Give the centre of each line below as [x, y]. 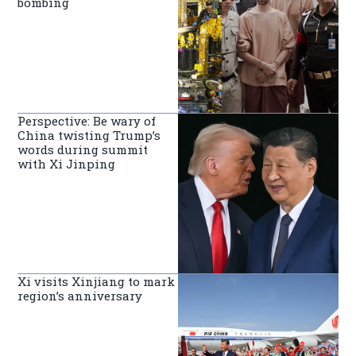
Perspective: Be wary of [87, 120]
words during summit [83, 149]
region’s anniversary [80, 296]
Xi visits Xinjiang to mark [97, 282]
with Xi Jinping [67, 163]
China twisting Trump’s [89, 135]
